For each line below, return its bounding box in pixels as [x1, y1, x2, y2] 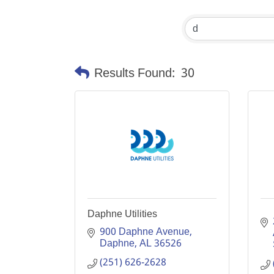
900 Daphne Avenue [100, 224, 190, 240]
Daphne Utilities [87, 209, 157, 219]
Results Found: [94, 63, 175, 84]
